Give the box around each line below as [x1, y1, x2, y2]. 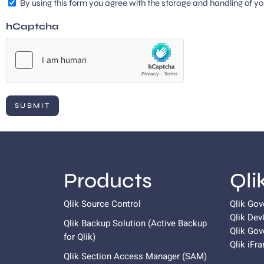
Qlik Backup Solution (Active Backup [63, 217, 207, 230]
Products [63, 169, 152, 194]
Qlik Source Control [63, 197, 141, 211]
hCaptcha [6, 21, 59, 32]
